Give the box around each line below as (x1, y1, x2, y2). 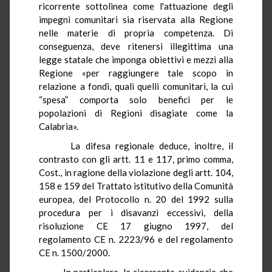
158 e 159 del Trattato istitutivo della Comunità (39, 180, 233, 191)
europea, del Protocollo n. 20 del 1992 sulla (39, 193, 233, 205)
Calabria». (39, 120, 78, 132)
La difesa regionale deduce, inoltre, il (51, 140, 233, 151)
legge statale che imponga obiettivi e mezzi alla (39, 53, 233, 65)
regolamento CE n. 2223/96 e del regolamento (39, 233, 233, 245)
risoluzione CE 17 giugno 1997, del (39, 220, 233, 231)
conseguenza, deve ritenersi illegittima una (39, 40, 233, 52)
